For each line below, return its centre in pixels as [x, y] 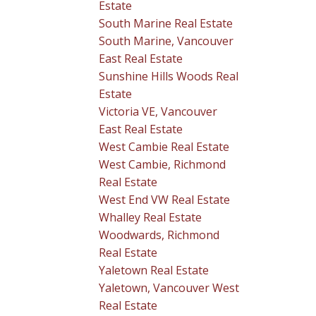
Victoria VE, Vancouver [158, 111]
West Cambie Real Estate [164, 146]
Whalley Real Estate [151, 217]
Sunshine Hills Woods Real [169, 76]
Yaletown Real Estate [154, 270]
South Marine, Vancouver [166, 41]
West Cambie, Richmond [163, 164]
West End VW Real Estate [165, 199]
